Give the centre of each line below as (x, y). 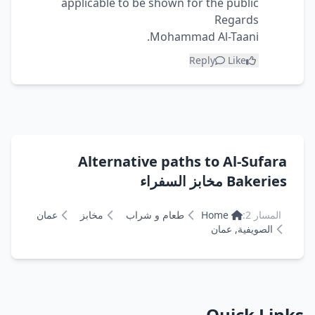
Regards (237, 20)
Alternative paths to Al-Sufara (182, 161)
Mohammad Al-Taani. (204, 37)
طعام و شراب (155, 215)
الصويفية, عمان (242, 229)
